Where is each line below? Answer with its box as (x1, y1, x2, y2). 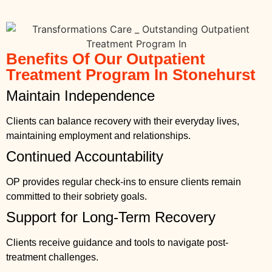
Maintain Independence (6, 87, 155, 104)
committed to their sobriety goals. (6, 191, 147, 202)
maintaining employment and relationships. (6, 131, 191, 141)
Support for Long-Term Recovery (6, 209, 216, 225)
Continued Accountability (6, 148, 163, 165)
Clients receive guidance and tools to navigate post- (6, 237, 228, 248)
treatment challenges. (6, 252, 98, 262)
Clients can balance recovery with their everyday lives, (6, 116, 239, 126)
